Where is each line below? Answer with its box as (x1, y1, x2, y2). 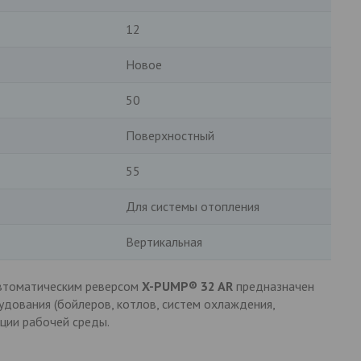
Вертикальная (125, 233, 202, 250)
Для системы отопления (125, 197, 259, 214)
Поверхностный (125, 127, 214, 143)
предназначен (232, 277, 314, 294)
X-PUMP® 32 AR (141, 277, 233, 294)
